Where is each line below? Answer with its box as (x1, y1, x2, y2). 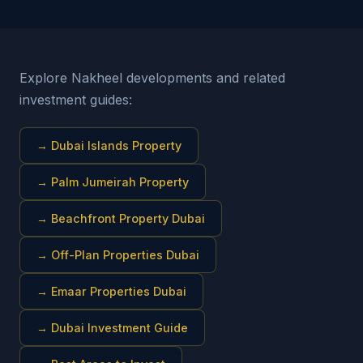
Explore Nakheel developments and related (19, 70, 285, 86)
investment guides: (19, 92, 132, 108)
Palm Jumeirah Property (51, 175, 189, 189)
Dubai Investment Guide (51, 321, 188, 335)
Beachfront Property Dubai (51, 211, 205, 225)
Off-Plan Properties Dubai (51, 248, 199, 262)
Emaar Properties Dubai (51, 284, 186, 298)
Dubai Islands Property (51, 139, 181, 152)
